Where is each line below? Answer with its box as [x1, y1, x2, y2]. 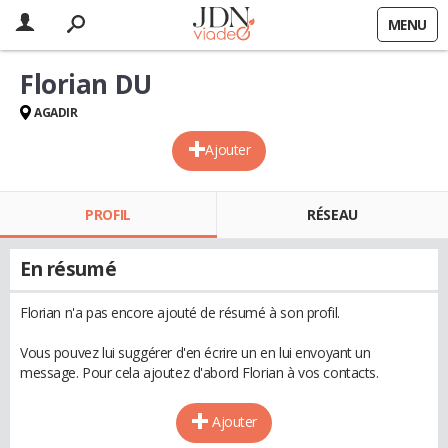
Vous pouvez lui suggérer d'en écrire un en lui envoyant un [20, 343, 371, 362]
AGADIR [34, 104, 78, 121]
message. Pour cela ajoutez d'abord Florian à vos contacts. [20, 363, 379, 382]
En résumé [20, 256, 117, 282]
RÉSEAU [307, 205, 358, 224]
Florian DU [20, 66, 152, 102]
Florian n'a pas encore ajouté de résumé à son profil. [20, 303, 340, 322]
